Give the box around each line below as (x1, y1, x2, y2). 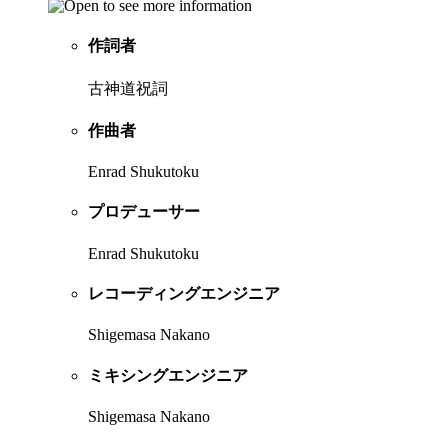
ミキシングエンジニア (88, 366, 248, 384)
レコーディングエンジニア (88, 285, 280, 303)
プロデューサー (88, 203, 200, 221)
